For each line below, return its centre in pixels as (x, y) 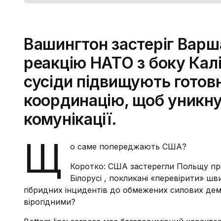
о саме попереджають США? (128, 147)
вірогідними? (50, 202)
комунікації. (70, 119)
